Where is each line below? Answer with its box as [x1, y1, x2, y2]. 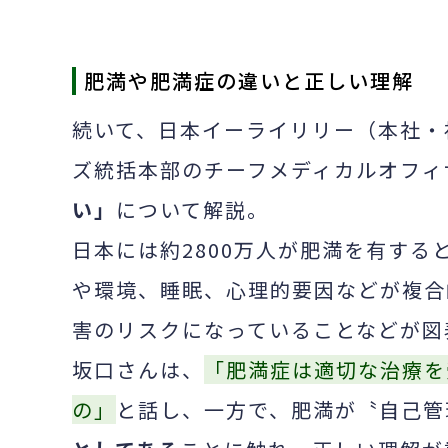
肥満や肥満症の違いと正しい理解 [84, 66, 414, 96]
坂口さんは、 [72, 355, 204, 385]
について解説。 [116, 195, 269, 225]
